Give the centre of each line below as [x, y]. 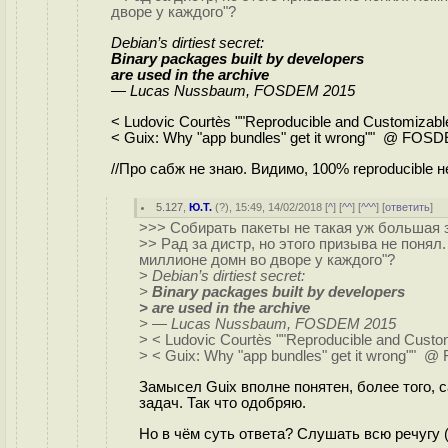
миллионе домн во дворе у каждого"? [267, 260]
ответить [408, 207]
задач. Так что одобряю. [222, 402]
